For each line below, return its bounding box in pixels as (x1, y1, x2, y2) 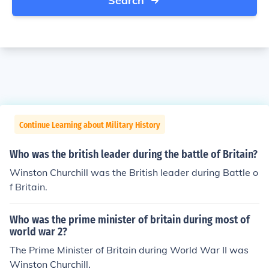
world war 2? (10, 225, 67, 238)
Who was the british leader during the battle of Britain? (10, 148, 258, 161)
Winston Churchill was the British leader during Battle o (10, 166, 258, 178)
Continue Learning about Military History (19, 120, 160, 130)
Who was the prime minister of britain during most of (10, 213, 250, 226)
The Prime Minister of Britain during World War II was (10, 244, 249, 256)
